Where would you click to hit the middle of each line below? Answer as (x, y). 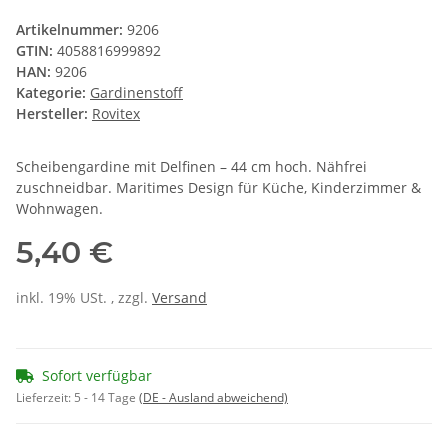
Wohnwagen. (59, 209)
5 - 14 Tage (106, 398)
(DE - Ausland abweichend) (213, 398)
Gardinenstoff (136, 93)
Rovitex (116, 114)
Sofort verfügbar (97, 376)
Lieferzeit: (45, 398)
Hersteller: (52, 114)
